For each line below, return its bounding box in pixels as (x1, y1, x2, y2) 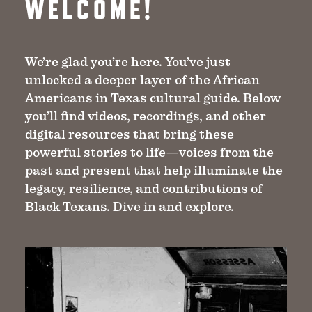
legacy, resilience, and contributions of (25, 180, 263, 196)
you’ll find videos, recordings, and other (25, 108, 266, 123)
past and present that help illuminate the (25, 162, 283, 178)
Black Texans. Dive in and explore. (25, 198, 234, 214)
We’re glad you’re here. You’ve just (25, 54, 231, 69)
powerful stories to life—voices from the (25, 144, 274, 159)
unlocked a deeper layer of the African (25, 72, 260, 87)
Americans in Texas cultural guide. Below (25, 90, 281, 105)
